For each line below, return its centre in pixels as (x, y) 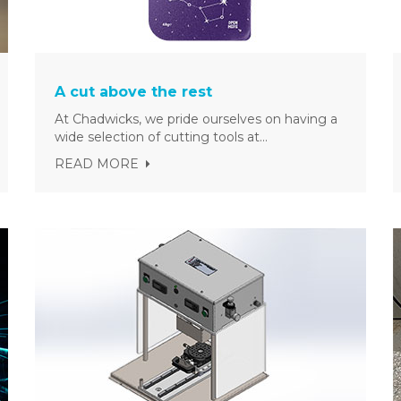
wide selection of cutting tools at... (161, 137)
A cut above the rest (133, 92)
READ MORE (97, 164)
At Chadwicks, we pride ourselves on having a (196, 119)
